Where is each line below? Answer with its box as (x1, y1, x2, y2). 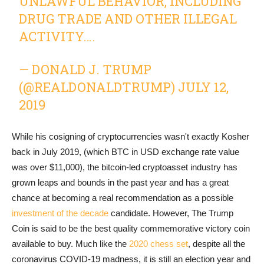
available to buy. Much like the (12, 239, 129, 249)
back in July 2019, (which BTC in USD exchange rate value (12, 147, 239, 157)
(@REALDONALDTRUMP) (19, 78, 179, 96)
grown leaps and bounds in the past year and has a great (12, 177, 229, 188)
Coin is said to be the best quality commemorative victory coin (12, 223, 250, 234)
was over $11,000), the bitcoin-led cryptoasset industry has (12, 162, 237, 173)
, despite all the (188, 239, 245, 249)
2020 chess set (129, 239, 188, 249)
